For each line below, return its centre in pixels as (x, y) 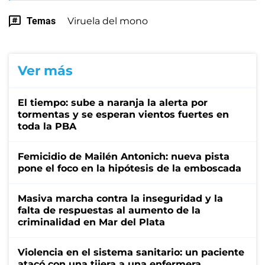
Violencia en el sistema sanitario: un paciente (131, 252)
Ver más (45, 70)
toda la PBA (47, 126)
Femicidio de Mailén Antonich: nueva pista (124, 156)
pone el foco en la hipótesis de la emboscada (130, 168)
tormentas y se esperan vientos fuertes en (123, 114)
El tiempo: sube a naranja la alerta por (113, 102)
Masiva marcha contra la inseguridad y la (120, 198)
